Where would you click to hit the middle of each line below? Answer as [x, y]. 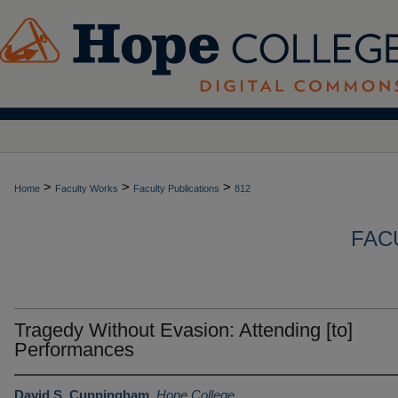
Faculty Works [87, 188]
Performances [74, 350]
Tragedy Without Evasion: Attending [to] [183, 330]
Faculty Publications [176, 188]
